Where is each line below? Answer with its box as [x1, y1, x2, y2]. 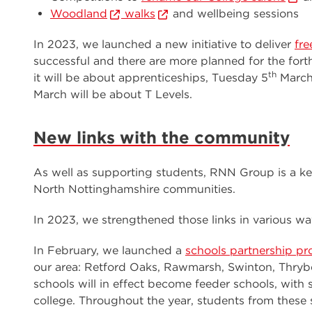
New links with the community [33, 127, 290, 148]
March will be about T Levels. [33, 88, 192, 101]
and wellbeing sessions [169, 7, 299, 20]
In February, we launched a [33, 244, 185, 257]
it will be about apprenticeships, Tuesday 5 [33, 71, 268, 84]
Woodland [50, 7, 107, 20]
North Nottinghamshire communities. [33, 182, 235, 196]
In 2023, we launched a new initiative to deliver [33, 38, 295, 51]
